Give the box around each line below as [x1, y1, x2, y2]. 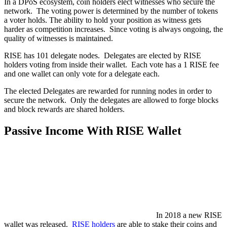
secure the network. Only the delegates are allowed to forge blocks [4, 95, 218, 104]
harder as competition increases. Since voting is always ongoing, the [4, 24, 223, 33]
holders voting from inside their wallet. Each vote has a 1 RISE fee [4, 60, 219, 69]
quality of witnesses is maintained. [4, 33, 113, 43]
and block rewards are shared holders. [4, 104, 125, 113]
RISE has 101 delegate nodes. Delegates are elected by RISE [4, 51, 201, 60]
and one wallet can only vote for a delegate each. [4, 69, 160, 78]
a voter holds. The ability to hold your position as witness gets [4, 15, 201, 24]
